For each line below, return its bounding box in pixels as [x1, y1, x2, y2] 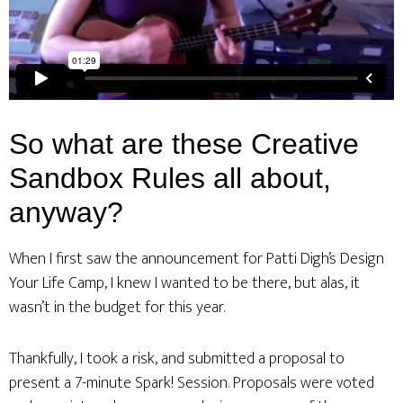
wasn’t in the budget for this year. [9, 294, 225, 321]
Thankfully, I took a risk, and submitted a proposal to [9, 345, 345, 372]
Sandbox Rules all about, [9, 162, 331, 194]
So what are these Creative [9, 128, 359, 160]
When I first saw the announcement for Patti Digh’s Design [9, 246, 384, 273]
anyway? [9, 196, 123, 228]
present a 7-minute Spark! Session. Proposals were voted [9, 370, 374, 397]
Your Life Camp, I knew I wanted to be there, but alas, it [9, 270, 360, 297]
